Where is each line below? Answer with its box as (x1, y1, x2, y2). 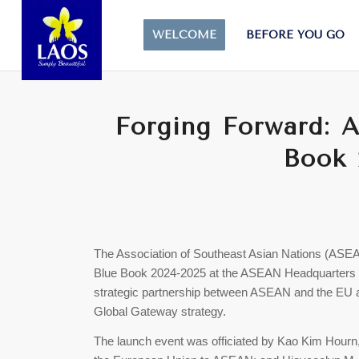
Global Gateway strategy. (94, 304, 227, 318)
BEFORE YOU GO (246, 28, 345, 42)
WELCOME (152, 28, 217, 42)
